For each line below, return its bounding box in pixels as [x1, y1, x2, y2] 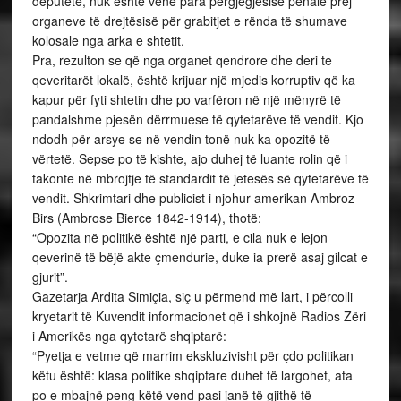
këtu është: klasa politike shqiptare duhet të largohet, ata [31, 366, 353, 384]
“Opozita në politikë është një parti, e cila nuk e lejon [31, 228, 328, 246]
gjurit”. [31, 268, 68, 286]
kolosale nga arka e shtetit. [31, 31, 184, 49]
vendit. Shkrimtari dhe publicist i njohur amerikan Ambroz [31, 189, 354, 207]
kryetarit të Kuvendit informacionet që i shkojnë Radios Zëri [31, 307, 366, 325]
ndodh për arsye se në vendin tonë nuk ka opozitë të [31, 130, 330, 148]
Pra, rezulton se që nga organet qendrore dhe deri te [31, 51, 332, 69]
